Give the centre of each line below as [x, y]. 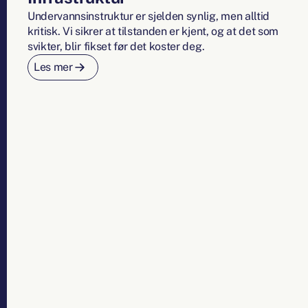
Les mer [53, 67]
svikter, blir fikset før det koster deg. [116, 47]
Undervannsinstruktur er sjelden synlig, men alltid [148, 16]
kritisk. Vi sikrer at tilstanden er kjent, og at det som [153, 32]
